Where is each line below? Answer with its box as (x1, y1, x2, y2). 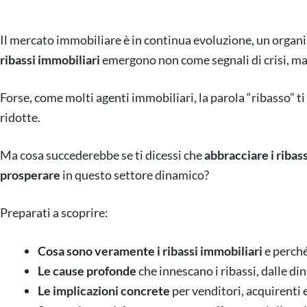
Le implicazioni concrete (38, 282, 171, 298)
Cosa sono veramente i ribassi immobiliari (38, 243, 263, 258)
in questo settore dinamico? (60, 167, 209, 183)
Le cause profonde (38, 262, 137, 278)
